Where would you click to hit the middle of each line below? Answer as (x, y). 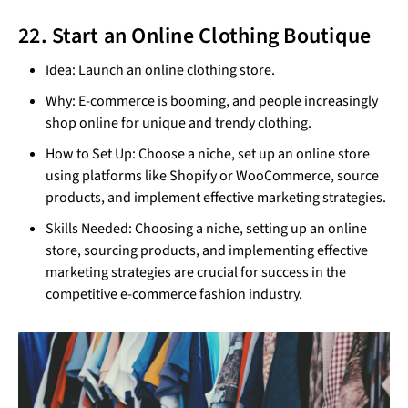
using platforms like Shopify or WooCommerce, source (212, 175)
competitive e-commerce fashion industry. (174, 294)
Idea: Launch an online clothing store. (160, 70)
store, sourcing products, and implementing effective (207, 250)
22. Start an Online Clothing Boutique (195, 36)
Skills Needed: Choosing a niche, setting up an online (206, 228)
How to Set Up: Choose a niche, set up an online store (208, 153)
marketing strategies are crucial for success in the (196, 272)
